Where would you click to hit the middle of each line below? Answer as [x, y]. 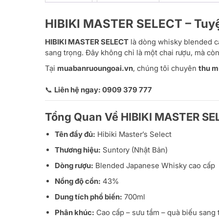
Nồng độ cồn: [78, 181]
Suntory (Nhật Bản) [134, 150]
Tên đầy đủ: [75, 134]
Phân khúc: [75, 213]
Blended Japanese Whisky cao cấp [154, 166]
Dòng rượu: [74, 166]
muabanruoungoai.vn [95, 68]
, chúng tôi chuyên [166, 68]
